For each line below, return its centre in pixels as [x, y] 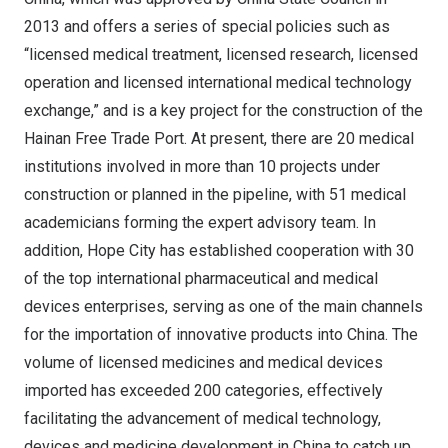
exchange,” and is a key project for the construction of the [223, 110]
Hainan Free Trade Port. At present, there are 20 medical [219, 138]
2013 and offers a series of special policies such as [207, 26]
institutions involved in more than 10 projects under [202, 166]
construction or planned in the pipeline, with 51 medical [215, 194]
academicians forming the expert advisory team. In [200, 222]
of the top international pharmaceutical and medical [201, 278]
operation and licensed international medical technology [218, 82]
